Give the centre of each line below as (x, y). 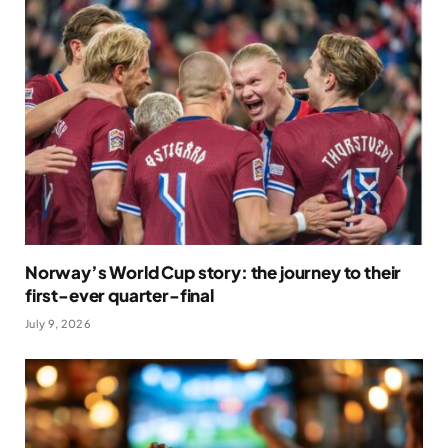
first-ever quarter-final (119, 294)
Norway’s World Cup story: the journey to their (213, 271)
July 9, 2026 (58, 323)
